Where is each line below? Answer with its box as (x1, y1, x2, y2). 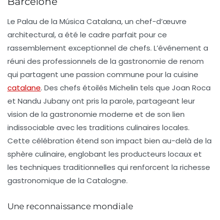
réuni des (7, 56, 43, 66)
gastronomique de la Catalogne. (7, 175, 128, 186)
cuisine (173, 69, 198, 80)
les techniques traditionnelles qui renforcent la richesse (7, 162, 210, 172)
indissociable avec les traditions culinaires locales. (7, 122, 190, 133)
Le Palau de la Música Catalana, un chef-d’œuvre (7, 16, 187, 27)
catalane (7, 82, 41, 93)
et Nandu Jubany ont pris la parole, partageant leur (7, 96, 195, 106)
